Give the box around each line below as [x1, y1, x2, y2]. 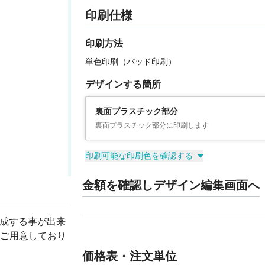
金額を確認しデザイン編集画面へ [82, 178, 260, 192]
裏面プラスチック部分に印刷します [95, 121, 209, 130]
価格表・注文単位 [82, 249, 177, 263]
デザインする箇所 [85, 79, 161, 90]
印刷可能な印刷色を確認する [85, 151, 193, 160]
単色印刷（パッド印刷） [85, 57, 176, 66]
